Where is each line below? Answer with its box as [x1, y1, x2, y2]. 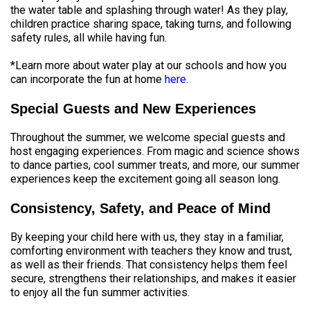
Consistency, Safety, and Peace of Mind [10, 201, 271, 216]
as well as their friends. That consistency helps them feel [10, 258, 287, 271]
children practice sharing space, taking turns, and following [10, 17, 291, 30]
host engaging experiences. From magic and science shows [10, 145, 300, 158]
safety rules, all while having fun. [10, 31, 167, 44]
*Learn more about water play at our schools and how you [10, 59, 286, 72]
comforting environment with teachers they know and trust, [10, 244, 292, 257]
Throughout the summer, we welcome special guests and [10, 131, 285, 144]
